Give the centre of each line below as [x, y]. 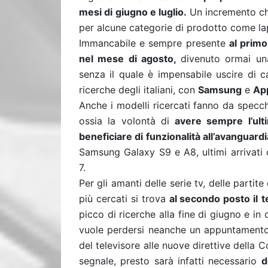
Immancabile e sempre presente [154, 43]
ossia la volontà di [127, 121]
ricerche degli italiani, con [138, 90]
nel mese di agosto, [130, 59]
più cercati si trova [124, 199]
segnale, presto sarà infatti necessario [170, 261]
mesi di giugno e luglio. [134, 12]
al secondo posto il [214, 199]
